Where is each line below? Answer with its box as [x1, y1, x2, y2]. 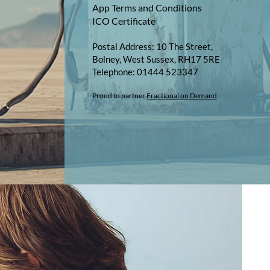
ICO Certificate [92, 15, 155, 27]
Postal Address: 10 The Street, [92, 41, 213, 52]
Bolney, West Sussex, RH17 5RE [92, 54, 220, 64]
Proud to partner [92, 91, 146, 100]
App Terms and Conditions [92, 2, 202, 13]
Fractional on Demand [146, 91, 217, 100]
